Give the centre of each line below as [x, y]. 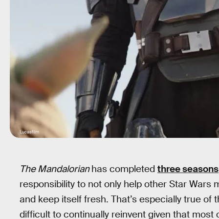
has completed [124, 169]
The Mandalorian [55, 169]
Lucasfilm [29, 132]
